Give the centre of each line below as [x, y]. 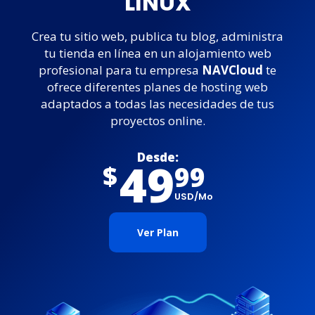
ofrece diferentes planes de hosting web [157, 86]
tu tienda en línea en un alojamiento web [157, 53]
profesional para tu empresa [120, 70]
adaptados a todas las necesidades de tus [157, 103]
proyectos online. [157, 120]
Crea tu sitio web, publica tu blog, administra [157, 36]
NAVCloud [232, 70]
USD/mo [193, 196]
